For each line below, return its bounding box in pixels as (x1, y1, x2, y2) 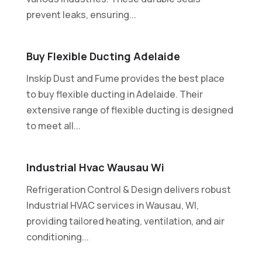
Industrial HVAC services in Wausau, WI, (26, 198, 199, 212)
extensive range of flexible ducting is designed (26, 103, 233, 116)
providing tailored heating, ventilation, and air (26, 214, 225, 227)
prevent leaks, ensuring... (26, 8, 136, 21)
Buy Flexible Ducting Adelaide (26, 49, 180, 63)
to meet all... (26, 119, 81, 132)
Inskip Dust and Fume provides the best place (26, 71, 225, 85)
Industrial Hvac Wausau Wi (26, 160, 164, 174)
